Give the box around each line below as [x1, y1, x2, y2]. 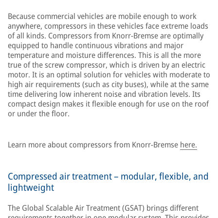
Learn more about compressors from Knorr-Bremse [8, 139, 180, 150]
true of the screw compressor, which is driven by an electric [8, 59, 205, 70]
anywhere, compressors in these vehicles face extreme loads [8, 20, 208, 31]
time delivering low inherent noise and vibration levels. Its [8, 89, 200, 99]
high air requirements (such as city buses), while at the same [8, 79, 209, 90]
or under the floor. [8, 108, 70, 119]
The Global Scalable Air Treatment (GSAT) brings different [8, 202, 199, 213]
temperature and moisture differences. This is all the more [8, 50, 201, 60]
